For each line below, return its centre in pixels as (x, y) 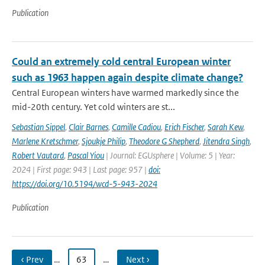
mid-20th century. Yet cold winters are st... (93, 107)
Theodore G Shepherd (164, 141)
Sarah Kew (225, 127)
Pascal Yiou (86, 155)
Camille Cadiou (136, 127)
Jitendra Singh (226, 141)
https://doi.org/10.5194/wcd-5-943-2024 (85, 184)
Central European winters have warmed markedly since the (125, 93)
